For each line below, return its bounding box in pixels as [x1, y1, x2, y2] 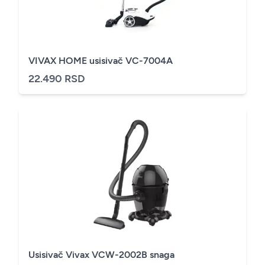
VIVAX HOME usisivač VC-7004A [28, 55, 173, 67]
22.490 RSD [28, 72, 85, 86]
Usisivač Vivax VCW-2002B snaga [28, 249, 174, 261]
